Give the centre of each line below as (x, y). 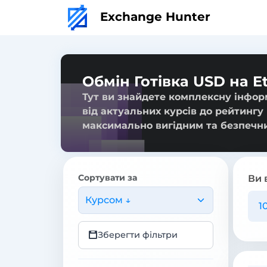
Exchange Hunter (153, 16)
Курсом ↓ (108, 200)
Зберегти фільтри (138, 235)
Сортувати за (108, 177)
